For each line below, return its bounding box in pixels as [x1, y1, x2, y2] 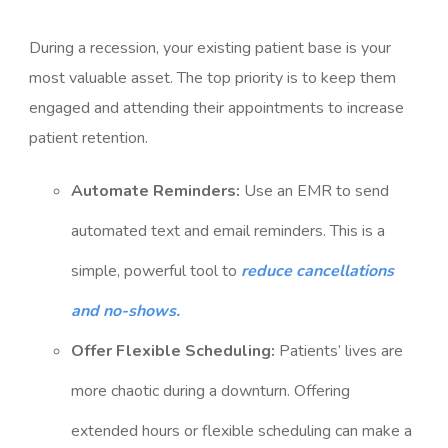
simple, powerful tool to [70, 260, 241, 282]
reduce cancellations [240, 260, 394, 282]
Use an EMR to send [243, 180, 389, 202]
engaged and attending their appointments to [29, 97, 348, 119]
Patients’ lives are [278, 340, 403, 362]
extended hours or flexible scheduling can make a [70, 420, 412, 442]
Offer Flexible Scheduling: [70, 340, 275, 362]
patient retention [29, 127, 146, 149]
